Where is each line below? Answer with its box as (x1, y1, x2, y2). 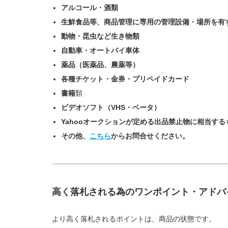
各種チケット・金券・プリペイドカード (61, 75, 190, 83)
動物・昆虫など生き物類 (61, 32, 140, 40)
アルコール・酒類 (61, 4, 119, 12)
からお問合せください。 (111, 132, 190, 140)
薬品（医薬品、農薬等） (61, 61, 140, 69)
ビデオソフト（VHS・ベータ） (61, 103, 161, 111)
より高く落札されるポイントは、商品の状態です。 (52, 215, 216, 223)
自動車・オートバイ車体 (61, 46, 140, 54)
